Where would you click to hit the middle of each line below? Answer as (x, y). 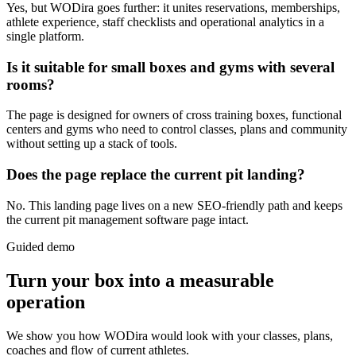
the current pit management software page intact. (128, 219)
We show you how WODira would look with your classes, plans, (170, 335)
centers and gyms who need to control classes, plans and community (177, 130)
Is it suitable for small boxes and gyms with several (170, 67)
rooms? (31, 84)
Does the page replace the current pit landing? (156, 174)
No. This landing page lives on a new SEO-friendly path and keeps (174, 205)
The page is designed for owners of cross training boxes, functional (174, 115)
